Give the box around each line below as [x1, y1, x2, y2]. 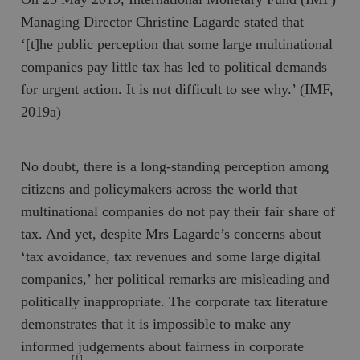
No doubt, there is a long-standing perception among [21, 157, 329, 174]
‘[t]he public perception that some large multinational [21, 35, 333, 52]
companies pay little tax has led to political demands [21, 58, 328, 75]
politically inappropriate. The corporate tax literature [21, 292, 329, 309]
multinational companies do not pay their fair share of [21, 202, 336, 219]
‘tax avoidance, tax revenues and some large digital [21, 247, 321, 264]
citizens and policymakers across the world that [21, 180, 298, 197]
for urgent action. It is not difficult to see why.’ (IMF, [21, 80, 334, 97]
